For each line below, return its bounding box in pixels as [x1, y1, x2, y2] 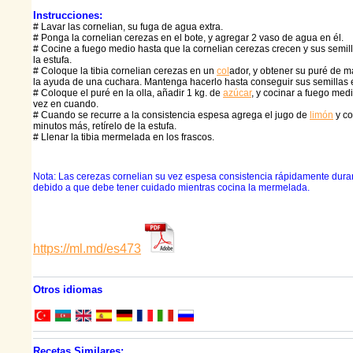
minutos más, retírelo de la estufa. [33, 121, 176, 132]
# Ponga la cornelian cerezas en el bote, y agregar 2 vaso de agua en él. [33, 32, 344, 44]
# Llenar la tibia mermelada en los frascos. [33, 132, 214, 143]
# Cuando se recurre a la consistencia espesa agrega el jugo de [33, 110, 310, 121]
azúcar [223, 87, 251, 99]
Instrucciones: [33, 9, 102, 22]
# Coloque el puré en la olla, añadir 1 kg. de [33, 87, 223, 99]
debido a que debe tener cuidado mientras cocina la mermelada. [33, 182, 310, 194]
